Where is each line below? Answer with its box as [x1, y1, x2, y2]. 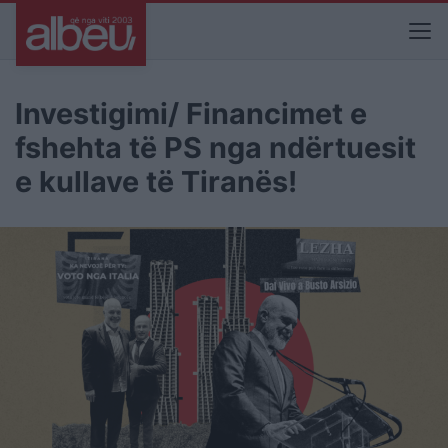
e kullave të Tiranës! [15, 164, 297, 199]
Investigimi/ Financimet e [15, 96, 367, 131]
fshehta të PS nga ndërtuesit [15, 130, 416, 165]
